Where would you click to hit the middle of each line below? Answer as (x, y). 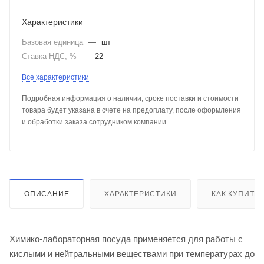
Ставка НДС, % (50, 56)
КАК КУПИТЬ (236, 194)
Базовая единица (54, 42)
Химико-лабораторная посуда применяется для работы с (126, 239)
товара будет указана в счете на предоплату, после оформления (131, 110)
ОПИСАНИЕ (47, 194)
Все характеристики (55, 77)
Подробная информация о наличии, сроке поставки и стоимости (130, 98)
